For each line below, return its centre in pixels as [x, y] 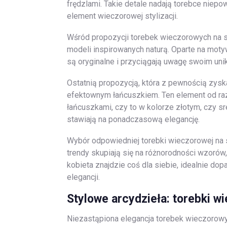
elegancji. [83, 177]
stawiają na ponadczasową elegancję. [133, 119]
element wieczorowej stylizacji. [122, 16]
